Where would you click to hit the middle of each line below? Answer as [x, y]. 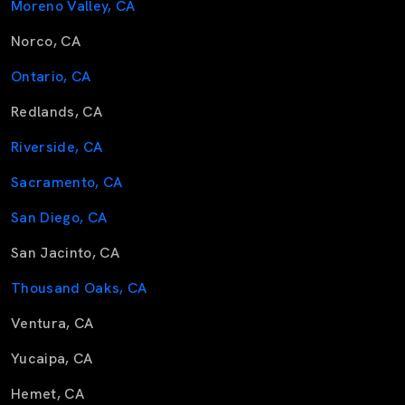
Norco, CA [46, 42]
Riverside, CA [57, 147]
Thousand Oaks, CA [79, 288]
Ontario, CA [51, 77]
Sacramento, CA [67, 183]
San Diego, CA [59, 218]
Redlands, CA [57, 112]
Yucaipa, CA [52, 359]
